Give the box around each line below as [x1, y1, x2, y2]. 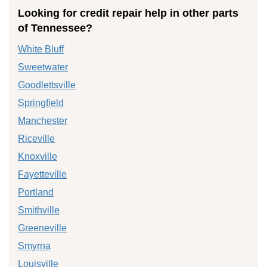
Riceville [18, 133, 55, 144]
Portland [18, 187, 54, 197]
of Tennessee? [18, 21, 92, 34]
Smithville [18, 204, 60, 215]
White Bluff [18, 44, 64, 54]
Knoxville [18, 151, 57, 162]
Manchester [18, 115, 67, 126]
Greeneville [18, 222, 67, 233]
